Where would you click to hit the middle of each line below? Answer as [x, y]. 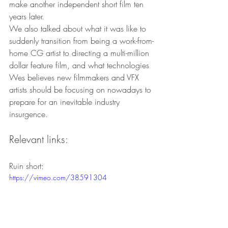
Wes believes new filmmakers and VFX [75, 77]
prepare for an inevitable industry [66, 102]
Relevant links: [39, 139]
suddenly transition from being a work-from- [81, 41]
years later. [27, 16]
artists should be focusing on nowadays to [81, 90]
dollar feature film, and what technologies [80, 65]
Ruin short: [26, 166]
